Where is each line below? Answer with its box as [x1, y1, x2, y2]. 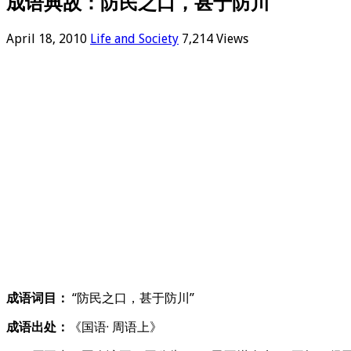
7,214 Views [182, 31, 248, 46]
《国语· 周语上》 [69, 319, 162, 335]
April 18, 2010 [6, 31, 87, 46]
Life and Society [90, 31, 179, 46]
